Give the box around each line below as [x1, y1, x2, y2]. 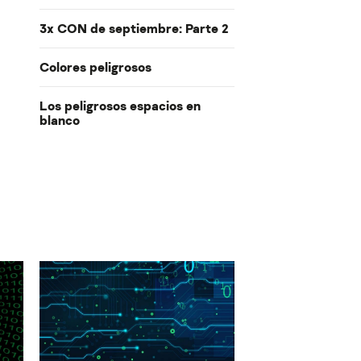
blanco [39, 112, 80, 129]
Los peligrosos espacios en [39, 98, 201, 114]
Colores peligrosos [39, 59, 151, 76]
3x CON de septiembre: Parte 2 [39, 20, 228, 37]
